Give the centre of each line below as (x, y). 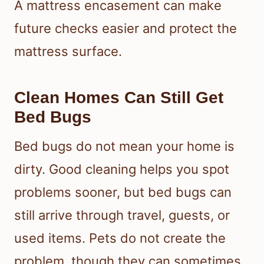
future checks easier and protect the (126, 29)
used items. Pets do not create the (120, 238)
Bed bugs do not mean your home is (124, 146)
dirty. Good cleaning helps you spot (122, 169)
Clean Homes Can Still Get (119, 98)
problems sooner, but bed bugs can (123, 192)
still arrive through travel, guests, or (122, 215)
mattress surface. (68, 52)
